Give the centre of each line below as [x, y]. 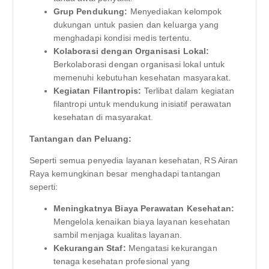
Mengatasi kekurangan [171, 248]
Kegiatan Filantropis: [97, 91]
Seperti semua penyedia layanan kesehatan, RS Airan [134, 161]
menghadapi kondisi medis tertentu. [122, 38]
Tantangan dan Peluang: [80, 139]
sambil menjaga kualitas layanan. [118, 235]
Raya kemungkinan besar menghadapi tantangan [125, 174]
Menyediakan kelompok [175, 12]
